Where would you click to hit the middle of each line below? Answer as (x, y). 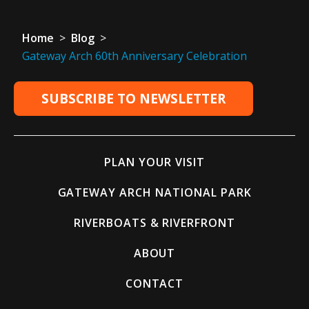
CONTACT (154, 283)
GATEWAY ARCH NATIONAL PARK (154, 192)
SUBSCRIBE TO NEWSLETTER (133, 99)
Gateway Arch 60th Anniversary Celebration (136, 56)
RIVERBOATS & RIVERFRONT (154, 223)
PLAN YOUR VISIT (154, 162)
